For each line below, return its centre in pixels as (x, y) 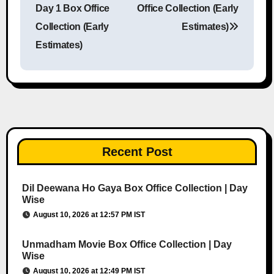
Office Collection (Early (188, 9)
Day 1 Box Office (73, 9)
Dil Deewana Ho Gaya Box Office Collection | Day (135, 188)
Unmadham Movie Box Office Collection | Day (127, 244)
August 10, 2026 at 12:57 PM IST (89, 214)
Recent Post (137, 151)
